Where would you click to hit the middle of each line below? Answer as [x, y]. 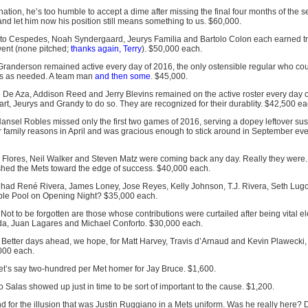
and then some [122, 76]
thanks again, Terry [106, 49]
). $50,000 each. [172, 49]
